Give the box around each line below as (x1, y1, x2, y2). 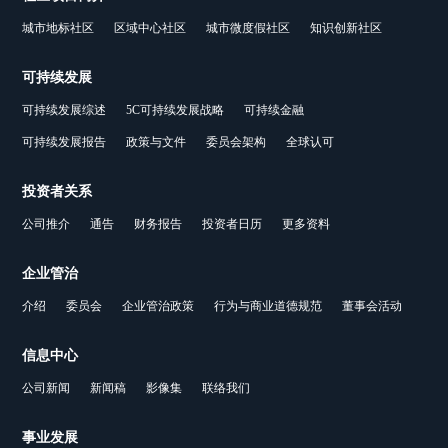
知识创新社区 (310, 21, 383, 36)
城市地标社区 (22, 21, 95, 36)
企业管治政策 (122, 299, 195, 314)
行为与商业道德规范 (214, 299, 323, 314)
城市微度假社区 (206, 21, 291, 36)
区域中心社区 (114, 21, 187, 36)
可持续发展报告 (22, 135, 107, 150)
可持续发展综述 (22, 103, 107, 118)
